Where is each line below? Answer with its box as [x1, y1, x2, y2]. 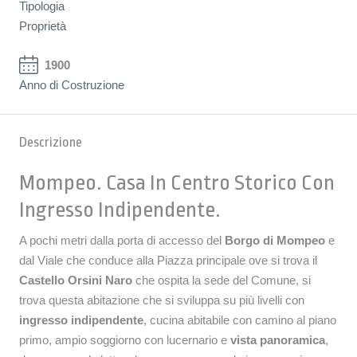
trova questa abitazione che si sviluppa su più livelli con [19, 292, 304, 307]
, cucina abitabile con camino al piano [143, 312, 336, 327]
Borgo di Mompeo [225, 233, 325, 247]
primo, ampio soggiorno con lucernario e [19, 332, 230, 347]
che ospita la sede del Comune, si [135, 273, 311, 287]
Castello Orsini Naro [19, 273, 132, 287]
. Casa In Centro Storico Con [96, 170, 335, 195]
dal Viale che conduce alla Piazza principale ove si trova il [19, 253, 317, 267]
